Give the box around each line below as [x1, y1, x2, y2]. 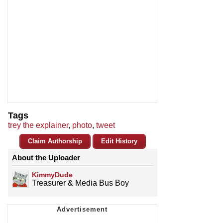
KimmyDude [32, 171, 73, 179]
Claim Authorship [28, 137, 82, 145]
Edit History [101, 137, 137, 145]
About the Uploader [12, 153, 80, 162]
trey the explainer [8, 121, 68, 130]
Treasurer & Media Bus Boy [32, 179, 129, 188]
